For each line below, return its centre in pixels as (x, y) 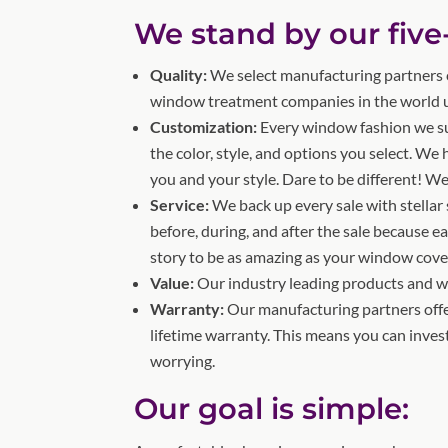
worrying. (183, 360)
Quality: (179, 74)
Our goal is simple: (272, 408)
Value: (172, 282)
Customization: (204, 126)
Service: (180, 204)
